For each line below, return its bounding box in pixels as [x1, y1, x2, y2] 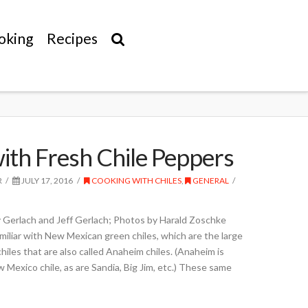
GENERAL [190, 175, 229, 186]
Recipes [46, 30, 98, 47]
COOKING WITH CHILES [89, 175, 181, 186]
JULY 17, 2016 [20, 175, 74, 186]
